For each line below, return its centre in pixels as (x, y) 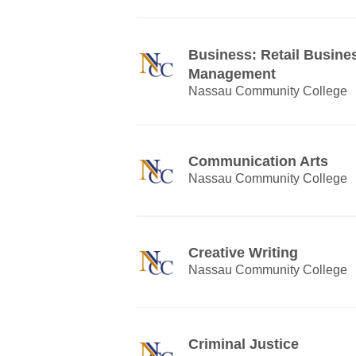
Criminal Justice (244, 344)
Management (232, 74)
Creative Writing (243, 253)
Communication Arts (258, 161)
